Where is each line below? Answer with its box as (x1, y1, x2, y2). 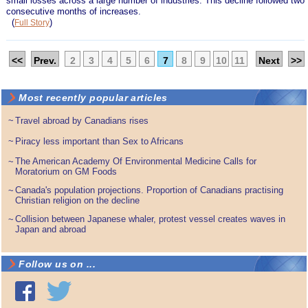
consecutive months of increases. (6, 5, 142, 16)
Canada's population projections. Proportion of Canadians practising (15, 184, 284, 195)
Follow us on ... (19, 258, 96, 269)
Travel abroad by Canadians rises (15, 115, 149, 126)
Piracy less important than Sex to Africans (15, 135, 184, 146)
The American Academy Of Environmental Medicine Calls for (15, 155, 257, 166)
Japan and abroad (15, 223, 87, 234)
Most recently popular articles (19, 91, 168, 103)
